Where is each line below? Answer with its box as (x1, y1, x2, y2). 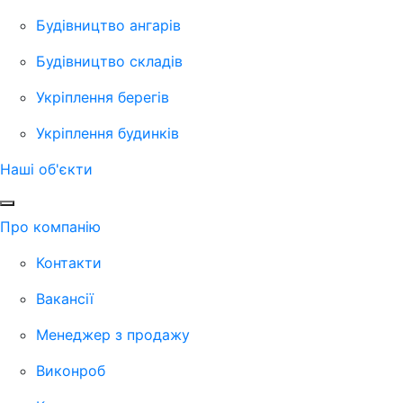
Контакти (36, 253, 102, 272)
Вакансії (36, 289, 94, 308)
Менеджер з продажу (36, 325, 190, 344)
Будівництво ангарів (36, 15, 181, 34)
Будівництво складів (36, 51, 183, 70)
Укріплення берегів (36, 87, 169, 106)
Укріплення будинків (36, 123, 179, 142)
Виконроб (36, 361, 105, 380)
